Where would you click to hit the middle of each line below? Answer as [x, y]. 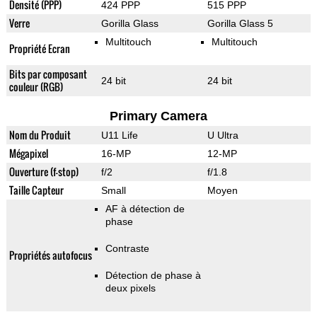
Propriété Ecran [39, 49]
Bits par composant [48, 74]
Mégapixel [28, 154]
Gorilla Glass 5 [240, 24]
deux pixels [130, 288]
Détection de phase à [153, 276]
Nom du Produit [40, 135]
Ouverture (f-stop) [44, 172]
